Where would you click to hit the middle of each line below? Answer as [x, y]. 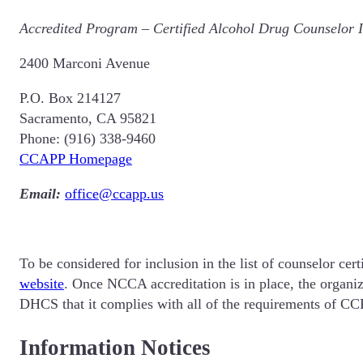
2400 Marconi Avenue [85, 64]
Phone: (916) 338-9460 [88, 139]
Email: [42, 194]
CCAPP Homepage [76, 159]
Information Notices [115, 347]
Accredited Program [79, 29]
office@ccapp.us [114, 194]
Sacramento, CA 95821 [88, 119]
